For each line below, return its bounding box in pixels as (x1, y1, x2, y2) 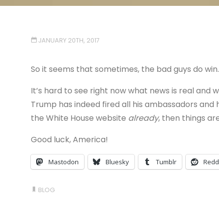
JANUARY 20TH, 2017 (38, 36, 100, 44)
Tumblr (155, 157, 176, 166)
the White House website (30, 112, 128, 124)
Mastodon (48, 157, 79, 166)
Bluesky (105, 157, 129, 166)
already (128, 112, 158, 124)
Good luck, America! (30, 133, 108, 145)
